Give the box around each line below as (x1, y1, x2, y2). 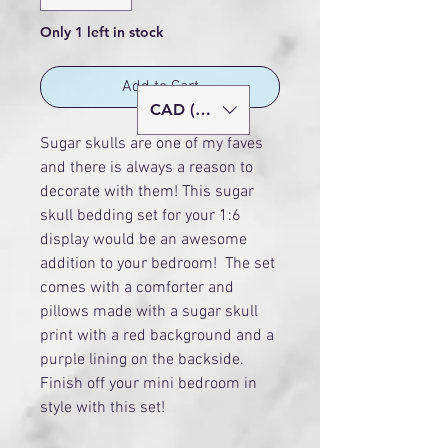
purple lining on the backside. (40, 349, 244, 370)
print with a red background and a (40, 325, 274, 346)
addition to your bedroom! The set (40, 253, 275, 274)
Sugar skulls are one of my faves (40, 133, 263, 154)
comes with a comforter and (40, 277, 234, 298)
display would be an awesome (40, 229, 247, 250)
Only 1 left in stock (40, 22, 164, 41)
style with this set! (40, 397, 165, 418)
